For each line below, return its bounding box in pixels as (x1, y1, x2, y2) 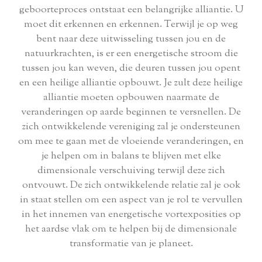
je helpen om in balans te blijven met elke (41, 149, 221, 164)
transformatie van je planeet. (69, 237, 193, 251)
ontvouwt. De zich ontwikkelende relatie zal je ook (22, 178, 240, 193)
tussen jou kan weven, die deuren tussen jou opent (22, 61, 240, 76)
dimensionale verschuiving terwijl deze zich (37, 164, 225, 178)
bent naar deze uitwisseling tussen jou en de (36, 32, 226, 47)
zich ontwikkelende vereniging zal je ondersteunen (22, 120, 240, 135)
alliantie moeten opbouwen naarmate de (43, 91, 219, 105)
